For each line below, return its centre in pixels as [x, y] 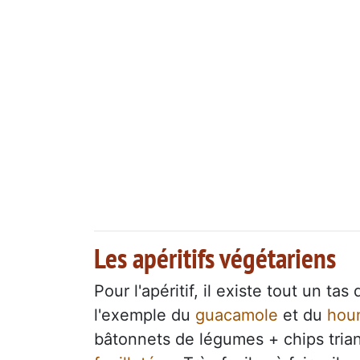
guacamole [237, 315]
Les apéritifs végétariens [215, 258]
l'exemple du [145, 315]
